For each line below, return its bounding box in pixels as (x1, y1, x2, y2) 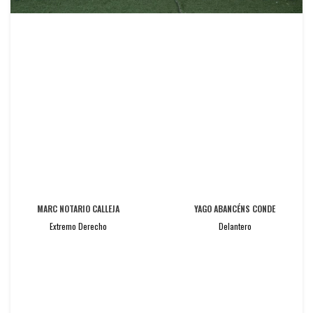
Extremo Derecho (50, 220, 107, 233)
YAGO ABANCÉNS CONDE (194, 203, 275, 215)
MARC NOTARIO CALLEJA (37, 203, 119, 215)
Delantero (218, 220, 252, 233)
